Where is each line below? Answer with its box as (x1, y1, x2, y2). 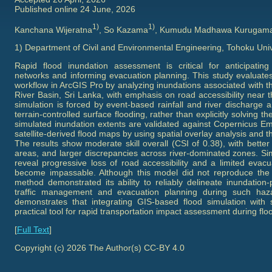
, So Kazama (99, 24, 148, 35)
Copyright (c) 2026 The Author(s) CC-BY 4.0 (15, 243, 185, 253)
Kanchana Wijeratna (15, 24, 92, 35)
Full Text (17, 225, 49, 235)
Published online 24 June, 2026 (15, 4, 135, 14)
